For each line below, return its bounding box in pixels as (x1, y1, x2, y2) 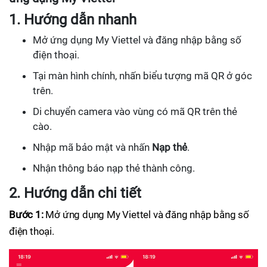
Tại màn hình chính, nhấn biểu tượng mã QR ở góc (33, 69, 252, 82)
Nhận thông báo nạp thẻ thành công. (33, 162, 195, 174)
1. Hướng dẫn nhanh (9, 11, 136, 28)
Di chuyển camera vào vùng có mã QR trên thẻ (33, 105, 237, 117)
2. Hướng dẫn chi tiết (9, 184, 141, 201)
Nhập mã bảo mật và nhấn (33, 141, 152, 153)
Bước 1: (9, 208, 44, 221)
